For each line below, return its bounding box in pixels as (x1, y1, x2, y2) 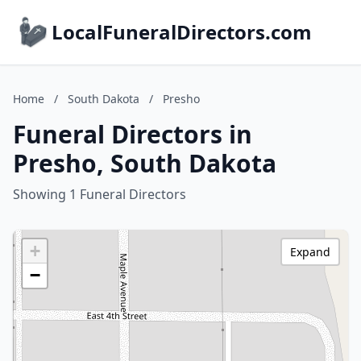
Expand (290, 244, 330, 259)
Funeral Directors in (13, 118, 252, 151)
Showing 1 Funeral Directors (13, 185, 186, 203)
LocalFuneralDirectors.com (52, 19, 312, 45)
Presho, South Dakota (13, 147, 276, 180)
